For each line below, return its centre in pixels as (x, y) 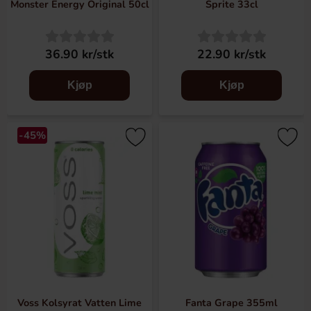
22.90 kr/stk (232, 54)
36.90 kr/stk (79, 54)
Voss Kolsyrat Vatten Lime (79, 303)
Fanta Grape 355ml (232, 303)
